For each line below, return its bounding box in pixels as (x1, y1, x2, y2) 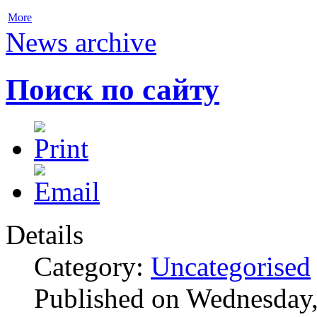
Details (6, 219, 83, 250)
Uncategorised (151, 251, 311, 282)
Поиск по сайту (6, 73, 219, 107)
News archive (6, 27, 156, 58)
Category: (34, 251, 151, 282)
